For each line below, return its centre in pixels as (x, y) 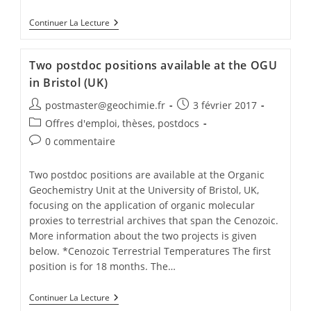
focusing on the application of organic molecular (142, 205)
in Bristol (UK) (69, 82)
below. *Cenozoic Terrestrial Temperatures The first (150, 251)
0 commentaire (81, 141)
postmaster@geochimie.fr (106, 105)
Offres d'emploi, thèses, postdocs (123, 123)
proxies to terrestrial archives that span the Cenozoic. (154, 220)
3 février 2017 (225, 105)
